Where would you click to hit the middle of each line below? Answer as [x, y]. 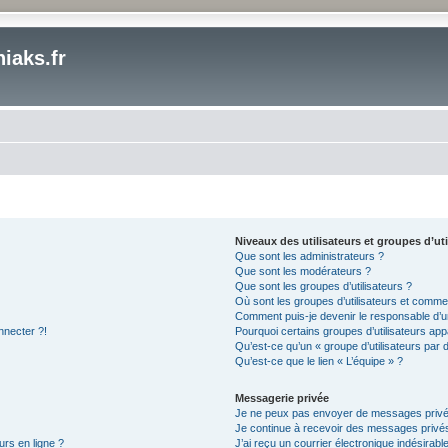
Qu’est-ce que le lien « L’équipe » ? [319, 360]
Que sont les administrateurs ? [310, 255]
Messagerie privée [282, 397]
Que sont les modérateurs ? [303, 270]
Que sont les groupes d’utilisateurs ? [324, 285]
